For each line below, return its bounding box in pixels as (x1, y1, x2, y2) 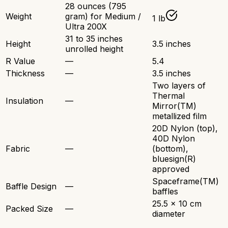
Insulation (6, 96, 43, 106)
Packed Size (6, 204, 53, 214)
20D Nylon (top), (152, 123, 218, 134)
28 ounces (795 (65, 1, 126, 12)
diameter (152, 209, 185, 219)
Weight (6, 11, 32, 22)
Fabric (6, 144, 30, 154)
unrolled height (65, 44, 123, 54)
